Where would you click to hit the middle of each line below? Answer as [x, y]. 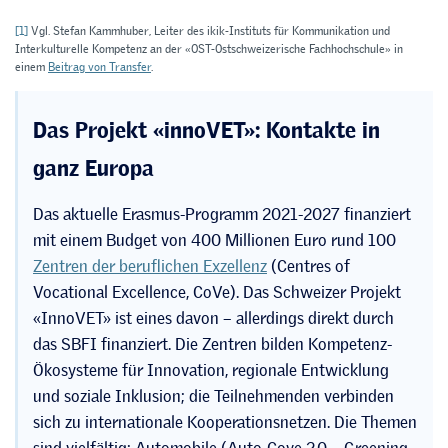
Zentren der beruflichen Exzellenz [150, 265]
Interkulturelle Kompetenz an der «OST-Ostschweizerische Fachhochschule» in [209, 48]
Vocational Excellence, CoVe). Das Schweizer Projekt [217, 291]
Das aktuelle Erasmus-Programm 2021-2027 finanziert [222, 213]
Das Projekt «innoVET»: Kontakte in [206, 124]
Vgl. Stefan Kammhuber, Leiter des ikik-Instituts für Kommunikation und [209, 30]
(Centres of [308, 265]
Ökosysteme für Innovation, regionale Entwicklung [211, 369]
